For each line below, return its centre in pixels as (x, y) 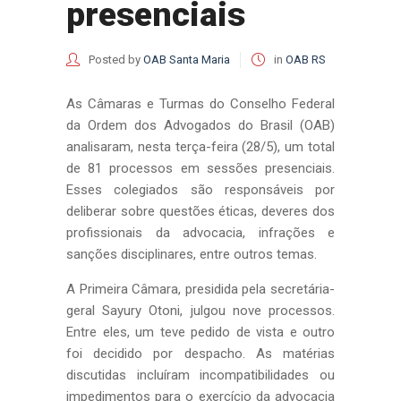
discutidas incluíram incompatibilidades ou (200, 375)
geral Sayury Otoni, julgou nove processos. (200, 311)
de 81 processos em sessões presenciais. (200, 168)
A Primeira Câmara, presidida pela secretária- (200, 289)
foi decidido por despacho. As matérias (200, 354)
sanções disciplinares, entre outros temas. (192, 254)
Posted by (115, 60)
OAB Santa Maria (187, 60)
